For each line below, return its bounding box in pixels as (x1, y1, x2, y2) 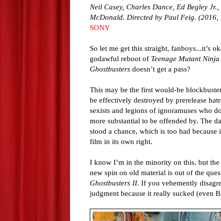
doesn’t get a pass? (130, 65, 190, 74)
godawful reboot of (90, 54, 151, 63)
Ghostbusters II (90, 179, 137, 187)
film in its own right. (90, 137, 152, 146)
